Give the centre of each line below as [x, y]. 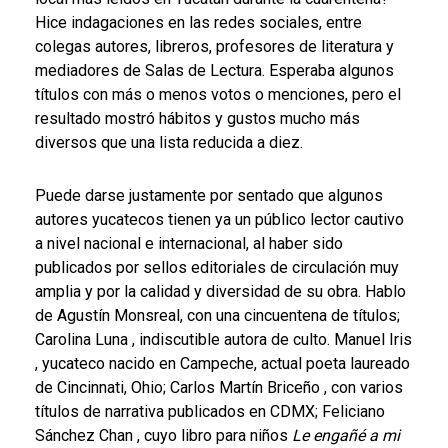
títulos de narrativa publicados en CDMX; [178, 411]
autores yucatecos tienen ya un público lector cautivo [219, 219]
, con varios [363, 387]
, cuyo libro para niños [214, 435]
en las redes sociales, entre [265, 22]
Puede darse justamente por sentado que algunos [209, 195]
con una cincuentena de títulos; [293, 315]
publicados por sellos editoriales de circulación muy [217, 267]
